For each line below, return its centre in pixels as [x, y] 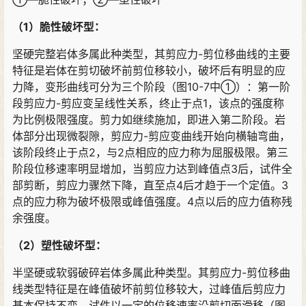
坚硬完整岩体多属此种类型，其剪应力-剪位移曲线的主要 [151, 54]
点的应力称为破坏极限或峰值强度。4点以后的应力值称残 [152, 202]
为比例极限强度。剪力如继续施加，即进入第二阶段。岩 [149, 120]
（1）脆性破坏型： [59, 27]
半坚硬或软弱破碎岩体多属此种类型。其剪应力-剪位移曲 [151, 273]
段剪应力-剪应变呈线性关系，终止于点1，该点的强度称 [148, 103]
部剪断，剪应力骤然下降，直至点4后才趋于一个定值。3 [150, 185]
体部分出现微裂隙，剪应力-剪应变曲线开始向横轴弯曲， [151, 136]
